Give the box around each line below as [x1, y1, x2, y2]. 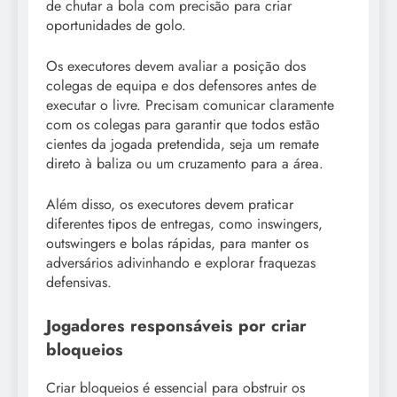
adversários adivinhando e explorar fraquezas [46, 253, 315, 274]
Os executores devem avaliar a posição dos [46, 56, 306, 77]
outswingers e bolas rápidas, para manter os [46, 233, 308, 254]
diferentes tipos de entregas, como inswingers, [46, 214, 323, 235]
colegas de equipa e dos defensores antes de [46, 75, 316, 97]
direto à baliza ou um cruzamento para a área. [46, 153, 323, 175]
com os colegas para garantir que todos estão [46, 114, 320, 136]
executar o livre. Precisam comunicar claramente [46, 95, 334, 116]
